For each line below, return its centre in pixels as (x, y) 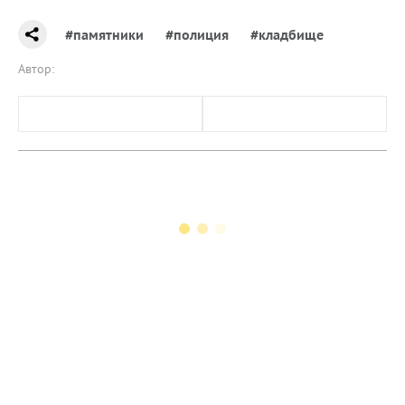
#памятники (104, 34)
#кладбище (287, 34)
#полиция (197, 34)
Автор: (36, 68)
